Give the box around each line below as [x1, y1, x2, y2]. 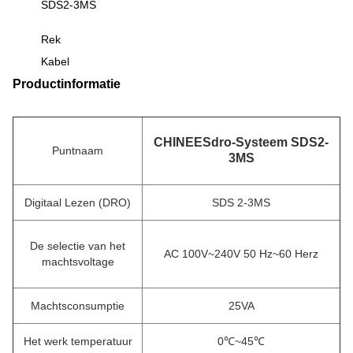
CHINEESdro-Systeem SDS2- [154, 136, 329, 149]
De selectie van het [30, 240, 125, 252]
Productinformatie [13, 77, 121, 91]
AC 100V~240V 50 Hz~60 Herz [164, 247, 318, 260]
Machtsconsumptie [31, 299, 124, 312]
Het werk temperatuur [23, 335, 132, 347]
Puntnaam [52, 144, 103, 157]
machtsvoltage [41, 255, 114, 268]
